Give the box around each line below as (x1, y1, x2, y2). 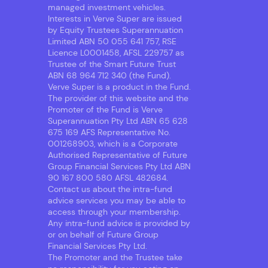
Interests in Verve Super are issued (48, 13, 182, 25)
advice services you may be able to (48, 195, 185, 206)
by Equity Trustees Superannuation (48, 25, 183, 36)
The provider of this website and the (48, 93, 188, 104)
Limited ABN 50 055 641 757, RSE (48, 36, 176, 47)
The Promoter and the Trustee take (48, 252, 182, 263)
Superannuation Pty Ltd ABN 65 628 (48, 115, 188, 127)
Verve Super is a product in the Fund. (48, 81, 191, 93)
